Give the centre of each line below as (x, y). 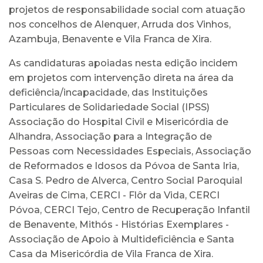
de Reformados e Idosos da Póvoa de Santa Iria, (124, 166)
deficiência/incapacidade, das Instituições (108, 93)
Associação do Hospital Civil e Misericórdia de (119, 122)
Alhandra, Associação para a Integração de (110, 137)
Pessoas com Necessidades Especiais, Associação (130, 151)
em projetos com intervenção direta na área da (121, 78)
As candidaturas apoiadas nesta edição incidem (123, 63)
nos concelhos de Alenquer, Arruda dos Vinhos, (120, 25)
